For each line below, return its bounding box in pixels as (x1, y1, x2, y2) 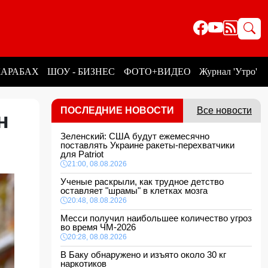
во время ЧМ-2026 (60, 222, 141, 232)
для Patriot (60, 149, 108, 159)
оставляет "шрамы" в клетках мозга (60, 185, 212, 196)
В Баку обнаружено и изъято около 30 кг (60, 249, 226, 260)
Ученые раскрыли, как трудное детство (60, 176, 224, 187)
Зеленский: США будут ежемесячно (60, 131, 209, 141)
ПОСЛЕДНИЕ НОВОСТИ (60, 105, 174, 115)
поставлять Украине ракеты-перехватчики (60, 140, 234, 150)
